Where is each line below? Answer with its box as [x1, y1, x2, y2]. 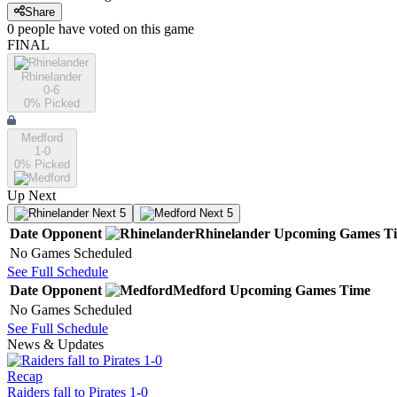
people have [18, 21, 85, 37]
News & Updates [7, 337, 104, 353]
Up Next [7, 188, 56, 204]
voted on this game [85, 21, 194, 37]
